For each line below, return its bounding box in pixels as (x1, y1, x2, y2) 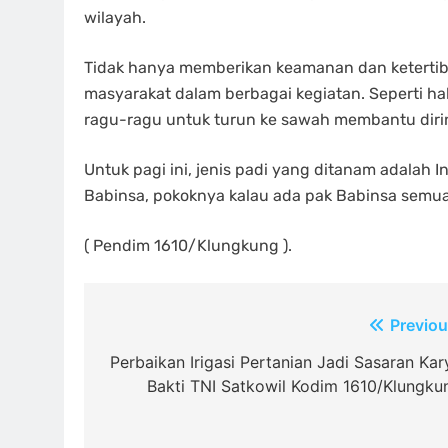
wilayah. (84, 8, 146, 27)
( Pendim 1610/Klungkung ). (84, 236, 292, 255)
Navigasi (103, 315, 205, 344)
